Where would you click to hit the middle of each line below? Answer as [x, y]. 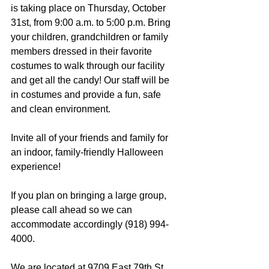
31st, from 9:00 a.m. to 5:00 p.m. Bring [92, 23]
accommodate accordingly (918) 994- [90, 224]
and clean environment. [61, 109]
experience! [36, 167]
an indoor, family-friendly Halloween [88, 152]
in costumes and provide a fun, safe [87, 95]
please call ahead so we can [73, 210]
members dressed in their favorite [83, 51]
